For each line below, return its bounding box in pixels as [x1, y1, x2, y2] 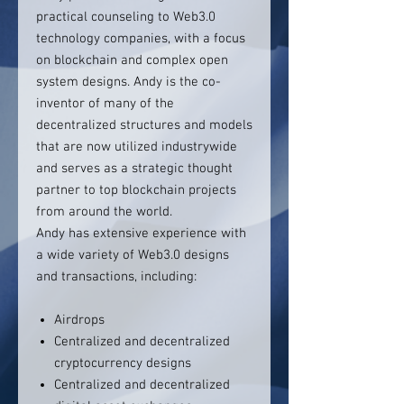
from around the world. [36, 204, 172, 220]
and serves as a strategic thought [36, 161, 233, 177]
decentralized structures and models [36, 117, 252, 133]
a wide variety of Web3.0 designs [36, 247, 229, 263]
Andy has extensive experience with [36, 225, 246, 242]
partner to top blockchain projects [36, 182, 236, 198]
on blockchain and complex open [36, 52, 228, 69]
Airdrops [54, 312, 105, 328]
